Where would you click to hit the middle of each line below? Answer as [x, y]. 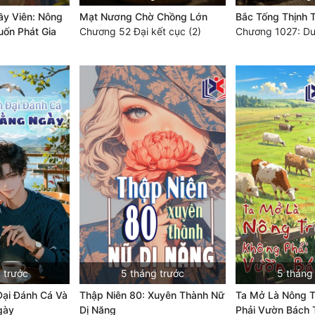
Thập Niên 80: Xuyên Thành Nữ [152, 295]
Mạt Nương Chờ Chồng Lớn [143, 16]
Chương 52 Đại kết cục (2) [140, 31]
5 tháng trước [152, 274]
